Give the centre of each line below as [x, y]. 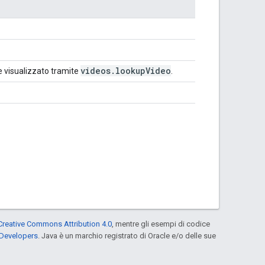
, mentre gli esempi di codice [161, 224]
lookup [130, 70]
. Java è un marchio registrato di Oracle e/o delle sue [127, 235]
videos [96, 70]
